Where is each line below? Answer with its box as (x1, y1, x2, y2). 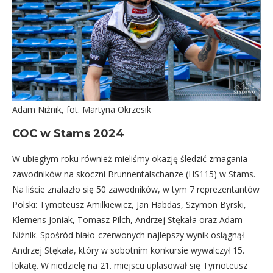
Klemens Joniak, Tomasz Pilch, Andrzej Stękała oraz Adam (12, 213, 243, 225)
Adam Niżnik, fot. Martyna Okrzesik (12, 103, 151, 115)
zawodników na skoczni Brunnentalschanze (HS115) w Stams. (12, 168, 255, 180)
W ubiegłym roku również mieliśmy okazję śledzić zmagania (12, 152, 247, 165)
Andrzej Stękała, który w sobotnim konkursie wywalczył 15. (12, 244, 244, 256)
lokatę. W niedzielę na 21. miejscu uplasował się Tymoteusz (12, 259, 247, 271)
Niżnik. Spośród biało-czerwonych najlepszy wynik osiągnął (12, 229, 244, 241)
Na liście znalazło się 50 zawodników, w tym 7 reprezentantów (12, 183, 260, 195)
